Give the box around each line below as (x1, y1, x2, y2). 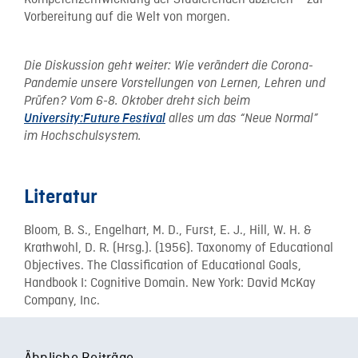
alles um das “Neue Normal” (165, 111, 318, 125)
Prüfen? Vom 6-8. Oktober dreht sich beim (24, 93, 250, 108)
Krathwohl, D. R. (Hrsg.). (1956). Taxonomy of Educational (24, 241, 333, 257)
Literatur (24, 187, 97, 208)
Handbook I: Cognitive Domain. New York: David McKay (24, 276, 316, 292)
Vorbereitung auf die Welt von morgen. (24, 9, 230, 26)
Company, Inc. (24, 293, 100, 309)
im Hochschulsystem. (24, 129, 141, 143)
